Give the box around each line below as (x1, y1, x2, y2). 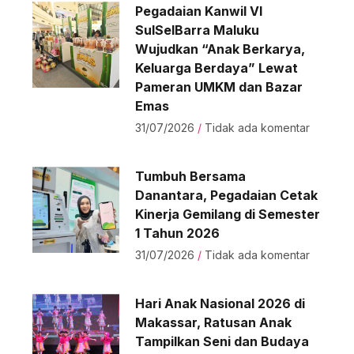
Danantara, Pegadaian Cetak (134, 187, 318, 203)
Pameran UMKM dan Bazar (134, 79, 303, 95)
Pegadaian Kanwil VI (134, 3, 262, 19)
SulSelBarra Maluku (134, 22, 259, 38)
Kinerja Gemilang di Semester (134, 206, 320, 222)
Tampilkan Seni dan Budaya (134, 333, 309, 349)
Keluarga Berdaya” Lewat (134, 60, 298, 76)
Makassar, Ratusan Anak (134, 314, 292, 330)
